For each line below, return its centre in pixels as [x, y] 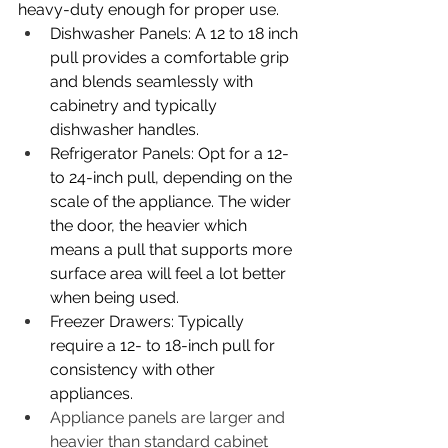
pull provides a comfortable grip [171, 57]
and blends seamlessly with [153, 81]
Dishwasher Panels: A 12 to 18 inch [176, 33]
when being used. [116, 297]
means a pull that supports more [173, 249]
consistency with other [134, 369]
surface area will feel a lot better [170, 273]
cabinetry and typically [135, 105]
